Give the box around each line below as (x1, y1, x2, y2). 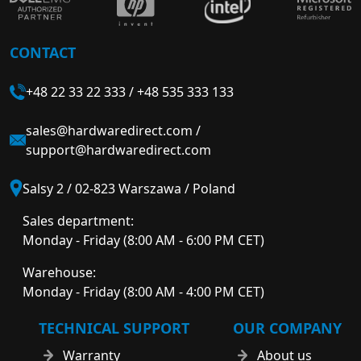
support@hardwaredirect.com (26, 141, 211, 159)
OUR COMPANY (233, 318, 342, 338)
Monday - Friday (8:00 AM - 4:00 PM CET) (23, 283, 264, 301)
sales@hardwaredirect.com (26, 122, 193, 139)
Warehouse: (23, 263, 96, 281)
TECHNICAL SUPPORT (39, 318, 189, 338)
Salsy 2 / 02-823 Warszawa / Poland (23, 180, 235, 197)
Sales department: (23, 212, 134, 230)
